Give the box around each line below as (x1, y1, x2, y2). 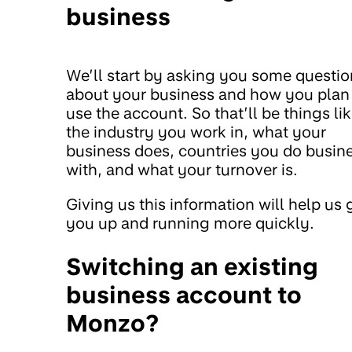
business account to (66, 280, 302, 310)
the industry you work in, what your (66, 123, 326, 142)
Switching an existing (66, 252, 318, 281)
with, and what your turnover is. (66, 160, 298, 180)
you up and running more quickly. (66, 214, 314, 233)
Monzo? (66, 309, 159, 338)
